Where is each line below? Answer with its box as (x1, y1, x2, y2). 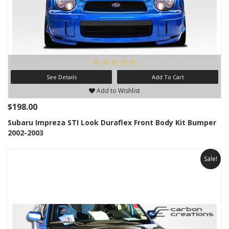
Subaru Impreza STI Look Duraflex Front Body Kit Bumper (8, 118, 216, 127)
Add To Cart (151, 73, 184, 81)
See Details (46, 73, 77, 81)
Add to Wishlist (95, 86, 140, 95)
